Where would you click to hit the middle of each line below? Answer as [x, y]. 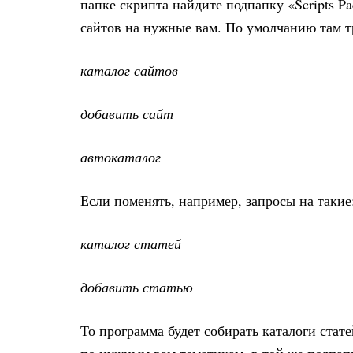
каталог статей [131, 243]
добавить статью [137, 287]
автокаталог [121, 157]
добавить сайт [127, 113]
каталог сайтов [129, 70]
